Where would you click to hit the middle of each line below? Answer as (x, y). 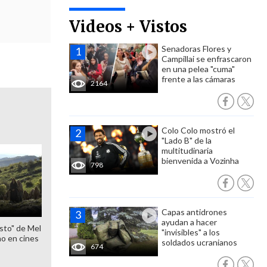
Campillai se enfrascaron (207, 59)
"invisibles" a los (191, 232)
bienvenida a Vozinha (200, 161)
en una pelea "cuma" (198, 69)
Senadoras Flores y (196, 49)
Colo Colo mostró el (198, 130)
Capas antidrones (194, 212)
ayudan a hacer (189, 222)
